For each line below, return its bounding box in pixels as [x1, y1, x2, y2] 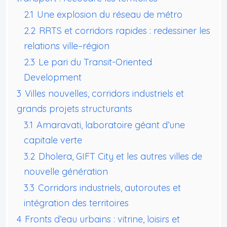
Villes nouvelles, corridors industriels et [25, 87, 184, 99]
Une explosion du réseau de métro [37, 8, 182, 20]
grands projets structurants [17, 102, 132, 115]
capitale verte [24, 134, 82, 146]
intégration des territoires [24, 197, 129, 209]
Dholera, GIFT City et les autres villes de [39, 150, 202, 162]
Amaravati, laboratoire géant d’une [36, 119, 185, 131]
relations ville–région [24, 40, 109, 52]
